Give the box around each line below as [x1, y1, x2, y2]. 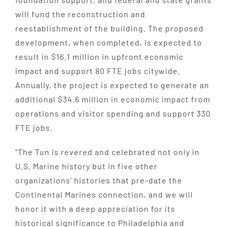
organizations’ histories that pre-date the [15, 175, 182, 185]
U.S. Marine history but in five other [15, 161, 158, 171]
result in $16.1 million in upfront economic [15, 51, 183, 61]
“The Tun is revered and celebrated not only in [15, 146, 200, 157]
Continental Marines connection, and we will [15, 189, 193, 199]
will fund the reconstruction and [15, 9, 145, 19]
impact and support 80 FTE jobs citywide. [15, 65, 180, 75]
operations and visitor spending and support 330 [15, 108, 211, 118]
